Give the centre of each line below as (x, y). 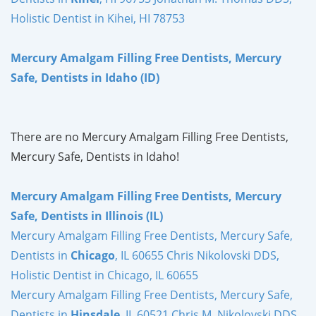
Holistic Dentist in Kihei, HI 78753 (98, 18)
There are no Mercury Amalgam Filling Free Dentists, (150, 136)
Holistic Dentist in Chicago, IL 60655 (104, 275)
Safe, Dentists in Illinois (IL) (87, 215)
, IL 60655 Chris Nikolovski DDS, (197, 255)
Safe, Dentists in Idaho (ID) (85, 77)
